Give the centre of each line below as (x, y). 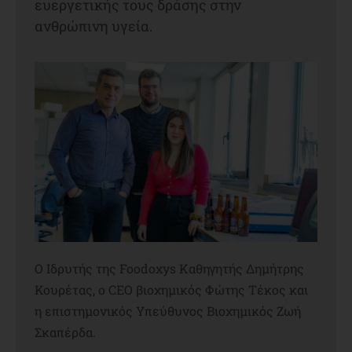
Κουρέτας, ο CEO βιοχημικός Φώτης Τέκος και (171, 289)
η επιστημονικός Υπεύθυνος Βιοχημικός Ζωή (168, 310)
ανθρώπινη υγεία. (93, 26)
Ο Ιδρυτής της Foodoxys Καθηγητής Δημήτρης (169, 268)
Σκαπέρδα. (65, 332)
